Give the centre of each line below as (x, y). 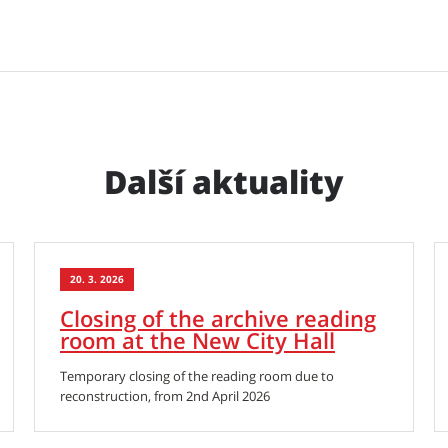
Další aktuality (224, 181)
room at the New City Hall (197, 340)
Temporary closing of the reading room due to (197, 376)
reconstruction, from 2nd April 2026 (165, 396)
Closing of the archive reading (218, 318)
